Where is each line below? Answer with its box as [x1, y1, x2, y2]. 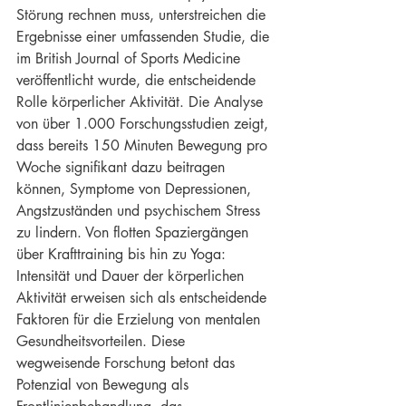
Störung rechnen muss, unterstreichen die [16, 5, 270, 24]
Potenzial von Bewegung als [16, 375, 193, 394]
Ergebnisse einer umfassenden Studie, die [16, 27, 274, 46]
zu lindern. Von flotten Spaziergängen [16, 223, 253, 242]
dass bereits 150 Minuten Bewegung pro [16, 136, 272, 155]
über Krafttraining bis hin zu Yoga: [16, 245, 230, 264]
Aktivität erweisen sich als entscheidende [16, 288, 271, 307]
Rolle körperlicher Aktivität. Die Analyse [16, 92, 267, 111]
